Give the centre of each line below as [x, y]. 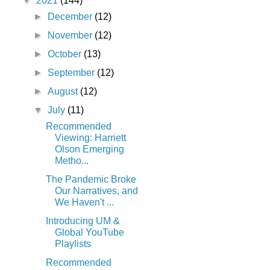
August [64, 92]
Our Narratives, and [96, 191]
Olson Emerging [89, 149]
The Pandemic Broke [91, 180]
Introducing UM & [83, 221]
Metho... [71, 161]
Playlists [73, 244]
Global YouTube [89, 233]
